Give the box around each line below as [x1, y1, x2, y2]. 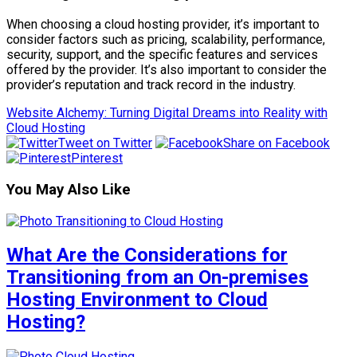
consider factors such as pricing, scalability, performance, [6, 32, 325, 48]
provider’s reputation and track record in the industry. [6, 77, 296, 93]
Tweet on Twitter [58, 135, 152, 151]
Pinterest [71, 151, 123, 167]
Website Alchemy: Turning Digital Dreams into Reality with [6, 105, 328, 121]
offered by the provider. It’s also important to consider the [6, 62, 327, 78]
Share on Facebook [223, 135, 330, 151]
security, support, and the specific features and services [6, 47, 318, 63]
